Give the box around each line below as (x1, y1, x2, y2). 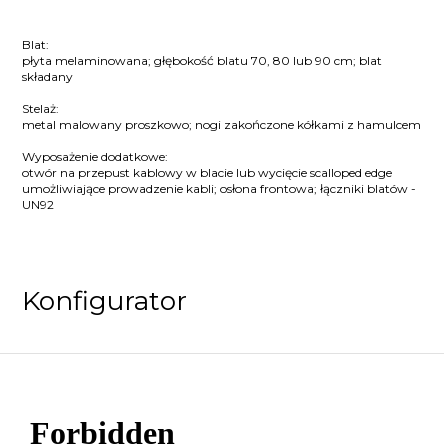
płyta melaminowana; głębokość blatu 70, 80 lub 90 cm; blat (22, 53, 383, 69)
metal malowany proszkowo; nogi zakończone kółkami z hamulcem (22, 117, 422, 133)
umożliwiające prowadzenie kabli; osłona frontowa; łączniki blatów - (22, 181, 417, 197)
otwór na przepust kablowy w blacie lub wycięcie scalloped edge (22, 165, 393, 181)
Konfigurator (22, 284, 188, 317)
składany (22, 69, 74, 85)
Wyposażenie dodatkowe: (22, 149, 169, 165)
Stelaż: (22, 101, 60, 117)
